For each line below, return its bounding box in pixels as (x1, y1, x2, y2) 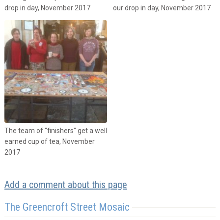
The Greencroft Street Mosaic (4, 200, 130, 213)
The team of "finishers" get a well (4, 126, 107, 135)
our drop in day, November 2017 (112, 3, 211, 12)
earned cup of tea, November (4, 137, 95, 145)
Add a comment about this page (4, 178, 127, 191)
